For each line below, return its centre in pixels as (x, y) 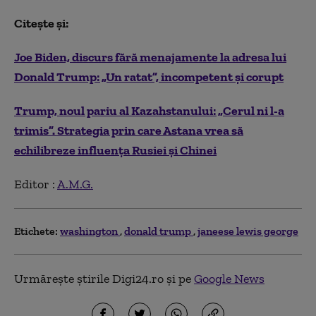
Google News (229, 278)
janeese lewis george (248, 231)
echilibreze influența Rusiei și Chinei (115, 150)
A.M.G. (75, 184)
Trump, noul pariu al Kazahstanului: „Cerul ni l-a (149, 110)
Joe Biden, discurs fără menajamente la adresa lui (150, 57)
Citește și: (41, 23)
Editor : (36, 184)
